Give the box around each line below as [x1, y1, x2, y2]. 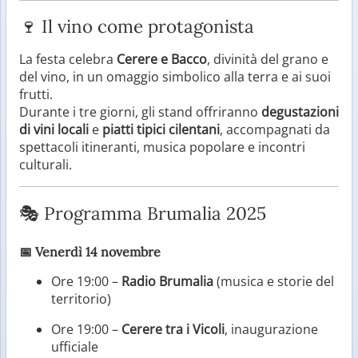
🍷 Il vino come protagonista [19, 14, 254, 38]
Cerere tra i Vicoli [121, 320, 225, 338]
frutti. [19, 85, 53, 103]
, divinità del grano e [207, 50, 328, 68]
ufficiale [51, 337, 98, 356]
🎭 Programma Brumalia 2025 [19, 201, 266, 225]
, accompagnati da [220, 120, 330, 138]
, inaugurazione [225, 320, 318, 338]
